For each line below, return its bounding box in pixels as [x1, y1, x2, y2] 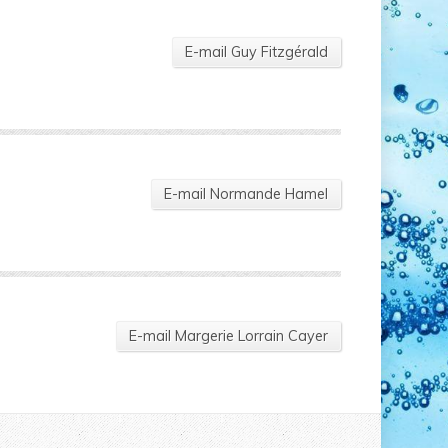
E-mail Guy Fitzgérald [184, 43, 328, 61]
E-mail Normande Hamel [163, 185, 328, 203]
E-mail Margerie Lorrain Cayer [128, 327, 328, 345]
